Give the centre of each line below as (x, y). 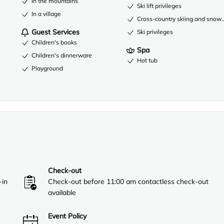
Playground (47, 68)
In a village (46, 13)
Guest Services (56, 32)
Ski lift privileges (159, 5)
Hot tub (147, 60)
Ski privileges (155, 31)
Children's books (54, 42)
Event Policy (67, 216)
